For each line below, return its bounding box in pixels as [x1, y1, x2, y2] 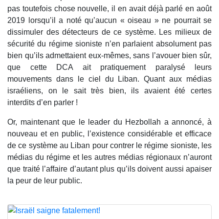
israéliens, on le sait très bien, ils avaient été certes [7, 86, 212, 95]
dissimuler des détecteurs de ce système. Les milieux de [7, 27, 212, 36]
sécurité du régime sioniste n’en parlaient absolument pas [7, 39, 212, 48]
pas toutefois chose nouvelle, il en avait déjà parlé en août [7, 4, 212, 13]
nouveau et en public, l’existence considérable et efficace [7, 129, 212, 138]
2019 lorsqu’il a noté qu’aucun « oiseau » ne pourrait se [7, 16, 212, 24]
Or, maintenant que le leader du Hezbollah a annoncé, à [7, 117, 212, 126]
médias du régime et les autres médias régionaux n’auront [7, 153, 212, 161]
